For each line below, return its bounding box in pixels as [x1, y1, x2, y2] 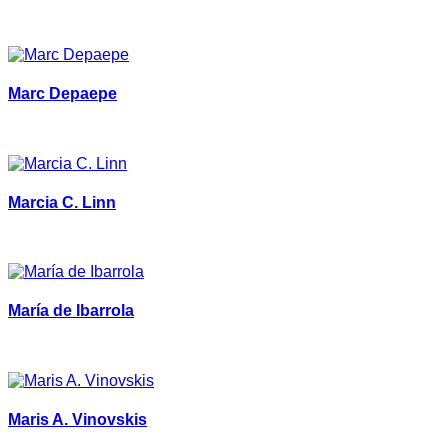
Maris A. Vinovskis [8, 410, 147, 428]
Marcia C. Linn [8, 193, 116, 211]
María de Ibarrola [8, 302, 134, 320]
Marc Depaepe [8, 85, 117, 103]
